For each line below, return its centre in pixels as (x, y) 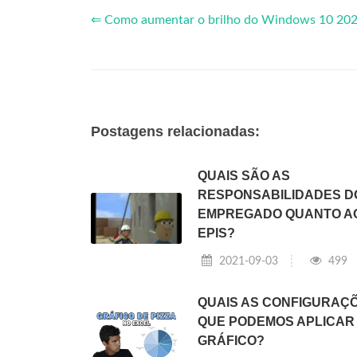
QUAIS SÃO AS (243, 176)
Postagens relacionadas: (175, 132)
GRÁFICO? (231, 341)
